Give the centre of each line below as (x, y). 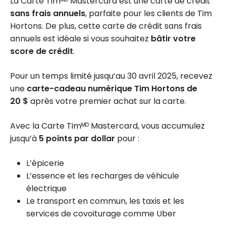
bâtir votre (173, 38)
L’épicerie (45, 163)
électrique (46, 188)
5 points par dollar (77, 138)
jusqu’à (24, 138)
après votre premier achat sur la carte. (107, 101)
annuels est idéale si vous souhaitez (80, 38)
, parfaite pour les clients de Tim (149, 13)
